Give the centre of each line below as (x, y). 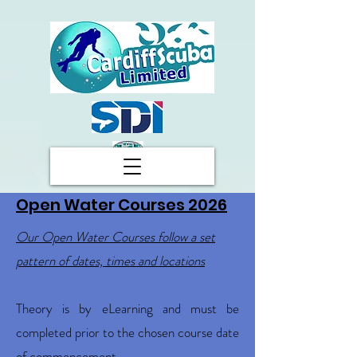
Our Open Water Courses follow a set (116, 237)
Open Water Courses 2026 (122, 205)
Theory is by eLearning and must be (127, 308)
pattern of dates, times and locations (110, 261)
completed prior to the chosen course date (127, 332)
